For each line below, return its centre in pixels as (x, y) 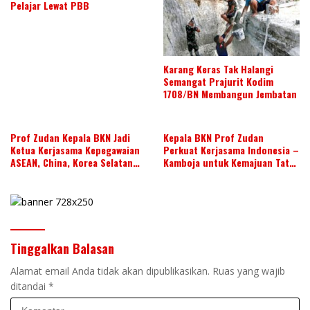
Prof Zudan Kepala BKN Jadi (70, 138)
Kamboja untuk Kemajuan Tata (229, 163)
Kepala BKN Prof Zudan (213, 138)
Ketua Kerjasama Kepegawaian (75, 150)
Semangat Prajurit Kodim (218, 82)
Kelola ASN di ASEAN (207, 175)
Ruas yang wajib (249, 271)
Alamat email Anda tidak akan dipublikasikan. (110, 271)
